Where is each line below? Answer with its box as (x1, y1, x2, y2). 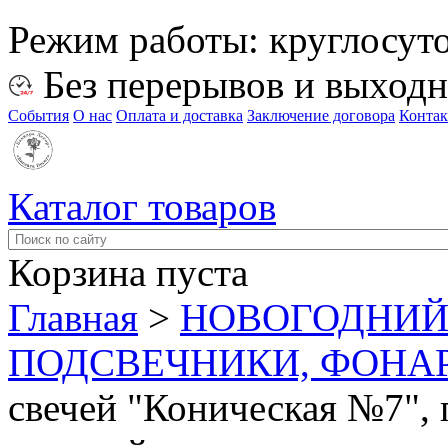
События (8, 107, 69, 124)
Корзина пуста (8, 251, 248, 294)
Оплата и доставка (116, 107, 243, 124)
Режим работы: (8, 18, 269, 61)
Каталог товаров (8, 185, 276, 228)
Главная (8, 296, 138, 339)
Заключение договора (247, 107, 395, 124)
